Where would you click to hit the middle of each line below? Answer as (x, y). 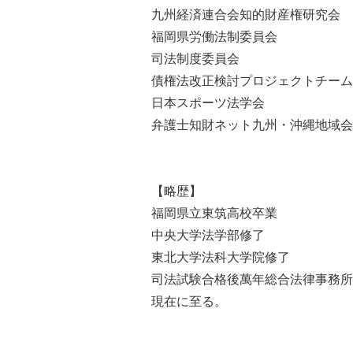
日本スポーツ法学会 (208, 102)
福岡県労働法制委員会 (214, 36)
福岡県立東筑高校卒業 (214, 213)
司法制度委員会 (195, 58)
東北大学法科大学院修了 (221, 257)
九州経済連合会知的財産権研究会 (246, 14)
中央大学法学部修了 (208, 235)
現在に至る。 (189, 301)
